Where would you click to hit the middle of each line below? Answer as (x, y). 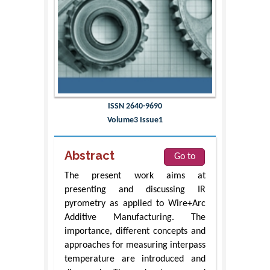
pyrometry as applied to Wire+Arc (135, 204)
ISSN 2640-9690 (135, 107)
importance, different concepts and (135, 232)
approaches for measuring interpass (135, 246)
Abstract (89, 156)
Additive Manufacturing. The (135, 218)
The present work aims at (135, 176)
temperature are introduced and (135, 259)
